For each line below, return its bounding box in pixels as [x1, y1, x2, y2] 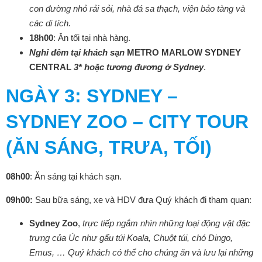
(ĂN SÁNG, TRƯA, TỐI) [6, 137, 212, 158]
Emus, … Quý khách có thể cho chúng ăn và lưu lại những [29, 247, 253, 257]
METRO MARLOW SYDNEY [127, 47, 241, 57]
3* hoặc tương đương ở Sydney [74, 62, 204, 72]
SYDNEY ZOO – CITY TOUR [6, 111, 249, 132]
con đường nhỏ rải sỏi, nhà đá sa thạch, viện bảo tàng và [29, 4, 245, 13]
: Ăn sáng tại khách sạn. [30, 171, 122, 181]
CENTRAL [29, 62, 74, 72]
